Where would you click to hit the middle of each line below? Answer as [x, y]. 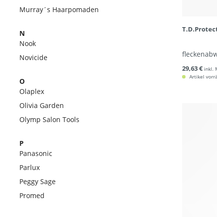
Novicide [33, 57]
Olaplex [32, 91]
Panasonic [36, 153]
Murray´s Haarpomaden [59, 9]
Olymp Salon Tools [49, 119]
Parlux [30, 167]
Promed [32, 195]
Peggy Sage [38, 181]
